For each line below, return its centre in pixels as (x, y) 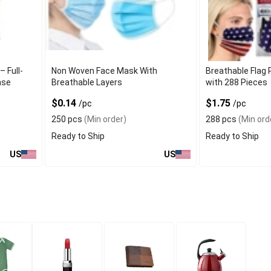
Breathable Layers (87, 82)
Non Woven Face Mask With (105, 71)
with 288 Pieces (236, 82)
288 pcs (221, 119)
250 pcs (67, 119)
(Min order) (105, 119)
